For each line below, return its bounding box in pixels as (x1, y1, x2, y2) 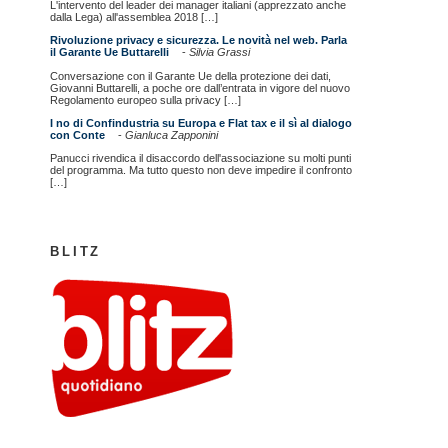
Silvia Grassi (189, 46, 251, 59)
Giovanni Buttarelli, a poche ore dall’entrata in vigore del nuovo (50, 81, 351, 94)
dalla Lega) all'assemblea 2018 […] (50, 11, 219, 24)
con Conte (50, 128, 106, 141)
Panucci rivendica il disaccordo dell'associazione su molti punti (50, 152, 352, 164)
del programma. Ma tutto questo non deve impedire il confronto (50, 164, 353, 176)
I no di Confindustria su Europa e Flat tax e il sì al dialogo (50, 116, 353, 129)
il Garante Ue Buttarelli (50, 46, 170, 59)
